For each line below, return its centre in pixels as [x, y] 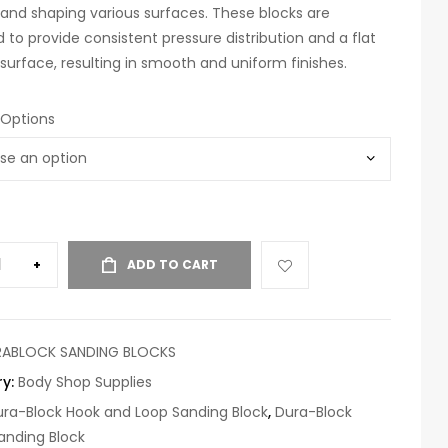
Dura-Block [313, 411]
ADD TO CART [172, 264]
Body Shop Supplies [85, 381]
